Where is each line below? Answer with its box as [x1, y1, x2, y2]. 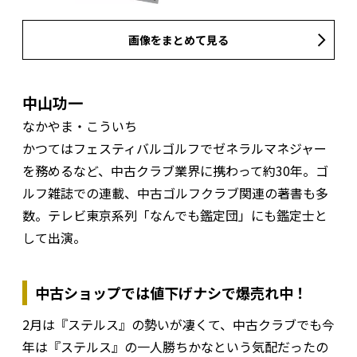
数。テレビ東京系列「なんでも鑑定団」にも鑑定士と [22, 206, 328, 226]
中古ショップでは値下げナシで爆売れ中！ [35, 282, 308, 304]
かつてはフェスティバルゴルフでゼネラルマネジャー [22, 139, 327, 159]
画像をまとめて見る [128, 32, 229, 49]
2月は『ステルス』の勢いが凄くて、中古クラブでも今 [22, 315, 335, 335]
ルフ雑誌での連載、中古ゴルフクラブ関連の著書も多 [22, 183, 328, 203]
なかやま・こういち [22, 116, 137, 136]
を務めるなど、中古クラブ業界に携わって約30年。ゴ [22, 161, 328, 181]
